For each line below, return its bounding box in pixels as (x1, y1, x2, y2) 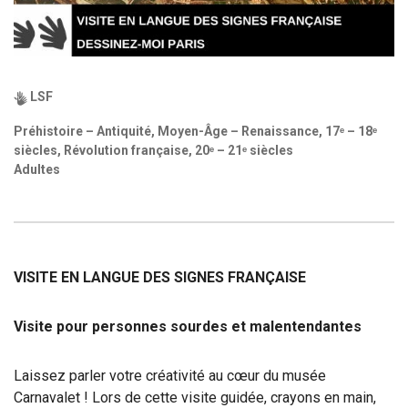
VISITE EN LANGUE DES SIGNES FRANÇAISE (14, 269, 306, 287)
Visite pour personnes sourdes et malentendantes (14, 318, 362, 336)
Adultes (14, 162, 60, 178)
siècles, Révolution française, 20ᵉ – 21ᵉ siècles (14, 143, 293, 158)
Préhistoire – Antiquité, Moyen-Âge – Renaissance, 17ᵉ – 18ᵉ (14, 124, 377, 139)
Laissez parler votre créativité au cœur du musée (14, 367, 326, 385)
